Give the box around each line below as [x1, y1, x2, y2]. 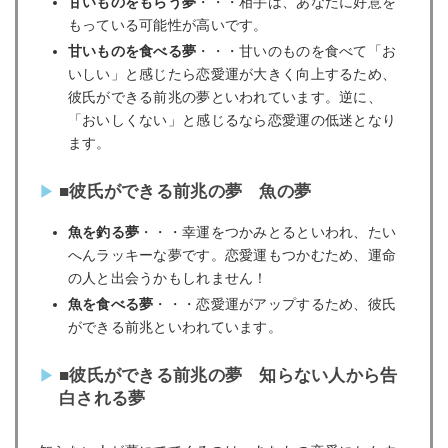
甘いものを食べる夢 [67, 43, 197, 60]
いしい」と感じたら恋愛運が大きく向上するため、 [67, 66, 397, 83]
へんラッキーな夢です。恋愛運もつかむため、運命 [67, 247, 397, 264]
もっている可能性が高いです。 [67, 17, 268, 34]
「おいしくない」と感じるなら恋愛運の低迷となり [67, 112, 397, 129]
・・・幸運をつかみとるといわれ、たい [139, 224, 397, 241]
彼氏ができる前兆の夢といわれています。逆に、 [67, 89, 382, 106]
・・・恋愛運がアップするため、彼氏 [153, 296, 397, 313]
